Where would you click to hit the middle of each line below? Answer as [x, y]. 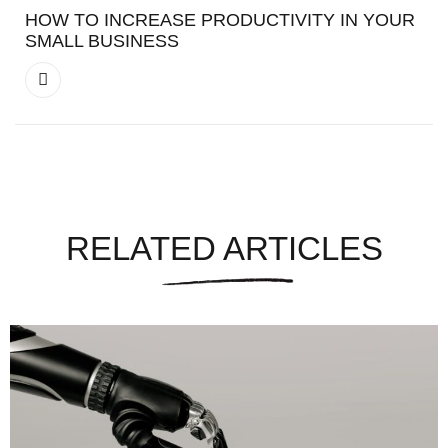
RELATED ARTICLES [224, 249]
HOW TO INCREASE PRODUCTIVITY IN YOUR [220, 19]
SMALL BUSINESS [102, 40]
